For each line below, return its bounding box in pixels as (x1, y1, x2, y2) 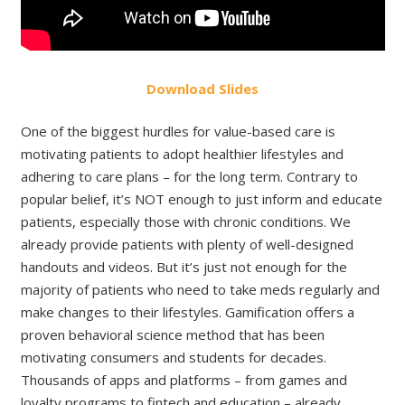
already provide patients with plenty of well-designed (20, 235, 353, 253)
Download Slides (146, 79, 259, 98)
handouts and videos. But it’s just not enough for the (20, 258, 347, 276)
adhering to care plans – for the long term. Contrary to (20, 167, 358, 185)
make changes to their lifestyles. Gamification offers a (20, 303, 354, 321)
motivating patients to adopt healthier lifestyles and (20, 145, 344, 163)
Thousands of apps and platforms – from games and (20, 371, 347, 389)
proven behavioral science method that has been (20, 325, 325, 344)
